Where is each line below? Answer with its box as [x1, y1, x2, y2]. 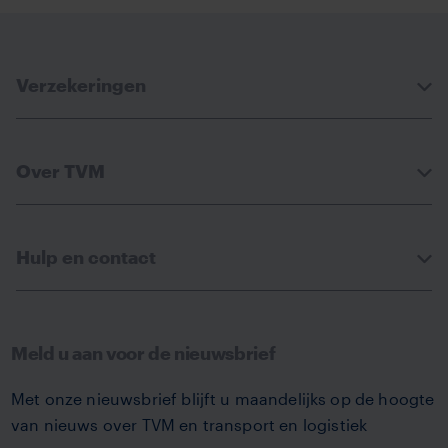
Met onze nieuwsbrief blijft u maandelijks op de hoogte [11, 389, 435, 408]
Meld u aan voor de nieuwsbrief [11, 342, 276, 364]
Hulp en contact [16, 246, 156, 268]
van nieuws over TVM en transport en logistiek [11, 415, 368, 434]
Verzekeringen [16, 74, 146, 96]
